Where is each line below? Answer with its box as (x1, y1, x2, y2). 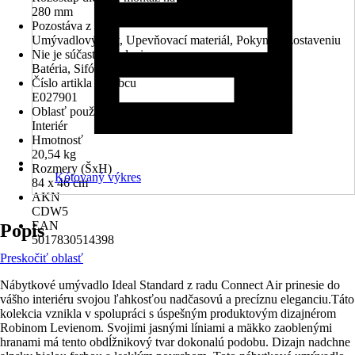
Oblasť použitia (32, 105, 109, 118)
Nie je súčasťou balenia (32, 48, 149, 61)
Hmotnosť (32, 133, 83, 147)
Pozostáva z (32, 19, 91, 32)
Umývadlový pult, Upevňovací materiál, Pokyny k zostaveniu (32, 33, 341, 47)
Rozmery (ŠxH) (32, 162, 112, 175)
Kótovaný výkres (55, 170, 141, 184)
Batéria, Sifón (32, 62, 101, 75)
